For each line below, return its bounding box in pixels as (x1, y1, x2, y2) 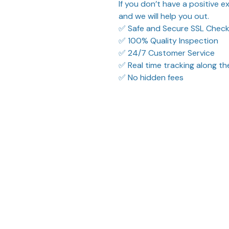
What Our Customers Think (29, 100, 200, 124)
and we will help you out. (119, 11, 209, 22)
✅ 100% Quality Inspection (119, 35, 218, 47)
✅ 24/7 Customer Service (119, 48, 215, 59)
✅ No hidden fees (119, 72, 184, 83)
